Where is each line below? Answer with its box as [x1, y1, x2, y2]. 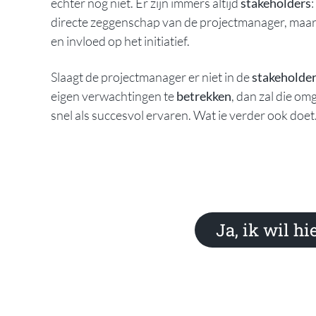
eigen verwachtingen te [51, 87, 176, 104]
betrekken [176, 87, 231, 104]
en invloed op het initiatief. [51, 32, 192, 49]
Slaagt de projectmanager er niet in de [51, 68, 252, 85]
